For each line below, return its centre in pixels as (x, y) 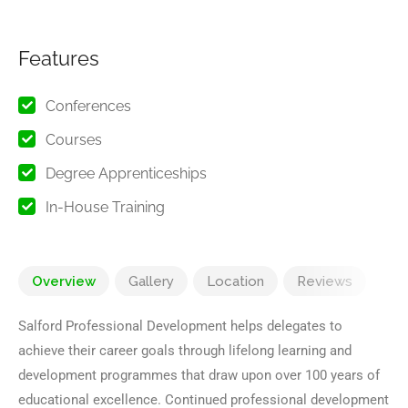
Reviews (325, 281)
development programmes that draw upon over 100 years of (199, 375)
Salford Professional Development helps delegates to (180, 326)
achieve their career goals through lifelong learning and (185, 351)
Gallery (151, 281)
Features (59, 58)
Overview (64, 281)
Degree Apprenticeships (126, 173)
